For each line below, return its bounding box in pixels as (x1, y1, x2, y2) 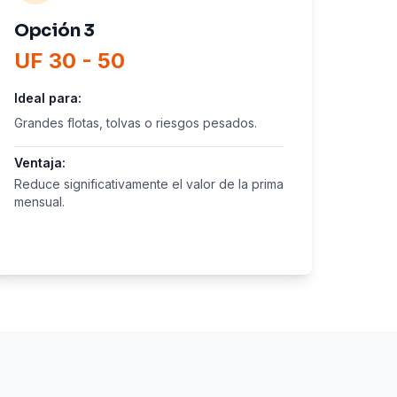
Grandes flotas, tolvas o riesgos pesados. (14, 115, 257, 130)
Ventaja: (14, 155, 66, 170)
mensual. (14, 194, 65, 209)
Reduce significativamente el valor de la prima (14, 176, 284, 191)
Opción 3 (14, 19, 95, 42)
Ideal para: (14, 90, 82, 105)
